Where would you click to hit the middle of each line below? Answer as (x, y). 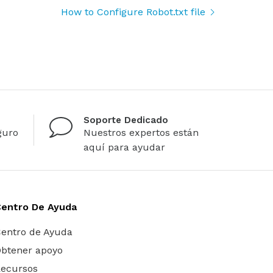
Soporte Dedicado (126, 120)
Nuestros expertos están (141, 132)
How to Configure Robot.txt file (133, 12)
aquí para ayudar (124, 147)
